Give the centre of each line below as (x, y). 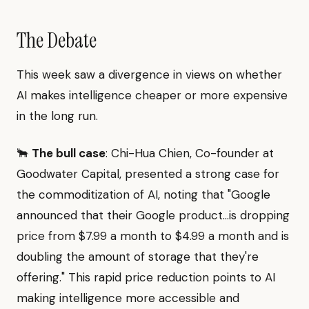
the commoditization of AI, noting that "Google (143, 195)
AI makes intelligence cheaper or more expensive (152, 96)
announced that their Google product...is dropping (153, 216)
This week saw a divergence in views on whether (149, 75)
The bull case (69, 153)
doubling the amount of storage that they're (138, 257)
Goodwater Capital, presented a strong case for (148, 174)
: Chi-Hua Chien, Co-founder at (190, 153)
